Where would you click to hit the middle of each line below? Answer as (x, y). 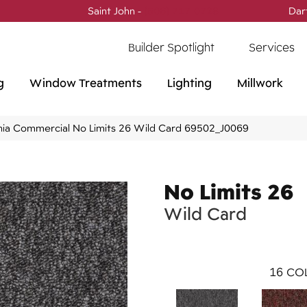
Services (272, 47)
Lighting (189, 83)
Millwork (260, 83)
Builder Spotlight (171, 47)
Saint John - (116, 11)
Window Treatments (86, 83)
